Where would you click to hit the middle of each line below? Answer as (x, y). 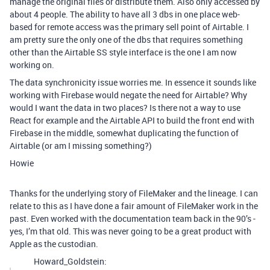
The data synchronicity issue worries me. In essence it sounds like (133, 82)
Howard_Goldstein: (70, 261)
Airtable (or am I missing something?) (81, 146)
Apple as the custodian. (54, 244)
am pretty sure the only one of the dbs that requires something (126, 39)
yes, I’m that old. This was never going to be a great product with (130, 231)
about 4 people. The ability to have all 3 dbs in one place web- (125, 14)
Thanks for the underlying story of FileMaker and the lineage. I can (134, 193)
